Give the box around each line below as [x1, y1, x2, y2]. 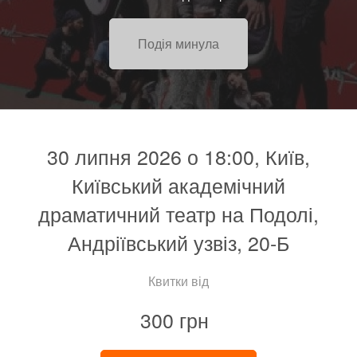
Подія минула [138, 34, 219, 53]
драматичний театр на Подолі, [38, 199, 319, 229]
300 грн [140, 305, 209, 335]
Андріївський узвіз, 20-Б [68, 228, 289, 257]
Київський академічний [72, 171, 285, 200]
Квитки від [148, 272, 209, 291]
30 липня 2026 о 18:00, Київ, [47, 142, 310, 171]
